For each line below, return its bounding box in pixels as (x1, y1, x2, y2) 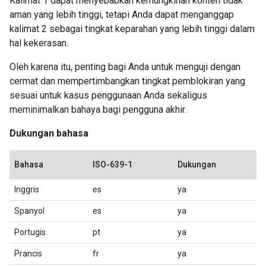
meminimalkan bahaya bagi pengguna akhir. (9, 104, 186, 115)
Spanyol (14, 206, 45, 216)
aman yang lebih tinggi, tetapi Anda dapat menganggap (9, 9, 234, 20)
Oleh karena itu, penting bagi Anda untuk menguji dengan (9, 61, 240, 72)
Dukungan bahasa (9, 128, 88, 139)
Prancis (14, 249, 42, 258)
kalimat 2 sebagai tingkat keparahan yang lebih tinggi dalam (9, 23, 255, 34)
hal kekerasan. (9, 37, 68, 49)
